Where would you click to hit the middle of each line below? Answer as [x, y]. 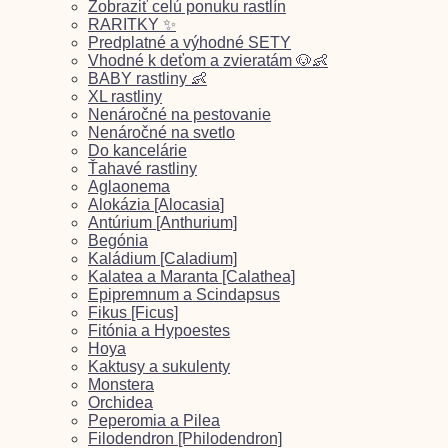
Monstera [121, 384]
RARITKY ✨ [132, 24]
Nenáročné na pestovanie [179, 114]
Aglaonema [129, 186]
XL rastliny [125, 96]
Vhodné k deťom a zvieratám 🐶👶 [208, 60]
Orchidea [120, 402]
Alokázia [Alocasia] [156, 204]
